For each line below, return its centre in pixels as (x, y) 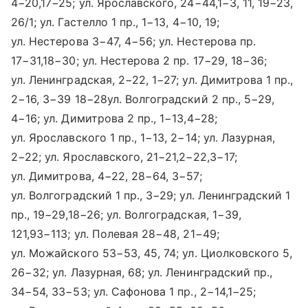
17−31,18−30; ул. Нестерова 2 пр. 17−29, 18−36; (139, 60)
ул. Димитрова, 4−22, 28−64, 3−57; (107, 176)
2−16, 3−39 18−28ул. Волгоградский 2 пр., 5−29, (143, 99)
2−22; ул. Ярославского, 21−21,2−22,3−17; (124, 157)
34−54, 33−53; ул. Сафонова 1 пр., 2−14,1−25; (134, 291)
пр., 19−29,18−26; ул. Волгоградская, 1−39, (126, 214)
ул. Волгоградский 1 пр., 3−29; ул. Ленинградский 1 (151, 195)
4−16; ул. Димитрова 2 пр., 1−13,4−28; (114, 118)
